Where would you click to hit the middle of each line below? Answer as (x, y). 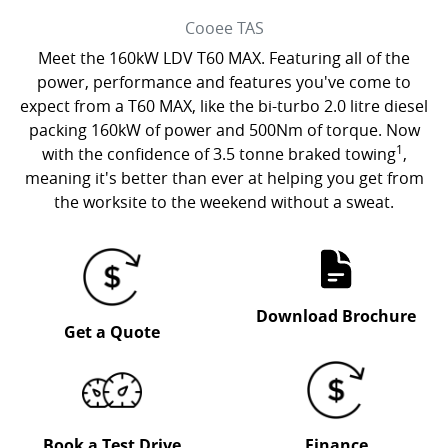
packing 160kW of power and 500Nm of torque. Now (224, 130)
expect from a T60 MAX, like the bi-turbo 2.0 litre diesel (224, 106)
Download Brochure (336, 316)
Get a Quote (112, 332)
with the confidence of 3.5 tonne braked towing (218, 154)
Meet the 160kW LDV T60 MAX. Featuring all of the (224, 58)
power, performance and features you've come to (224, 82)
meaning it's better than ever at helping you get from (224, 178)
